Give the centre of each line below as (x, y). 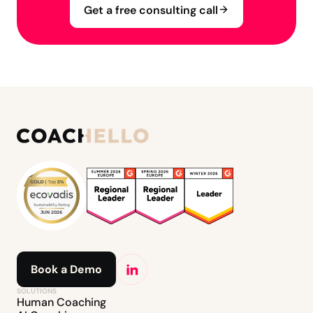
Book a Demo (66, 270)
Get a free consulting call (151, 10)
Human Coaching (61, 303)
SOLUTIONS (37, 291)
